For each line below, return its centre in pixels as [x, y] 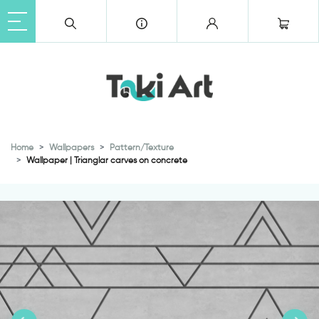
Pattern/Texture [142, 147]
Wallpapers [72, 147]
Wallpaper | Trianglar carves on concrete [107, 160]
